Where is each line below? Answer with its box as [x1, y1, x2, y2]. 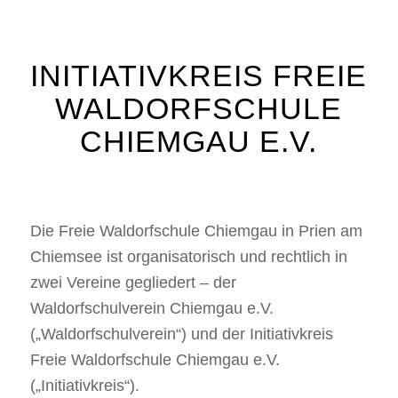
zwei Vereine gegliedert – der [29, 274, 236, 292]
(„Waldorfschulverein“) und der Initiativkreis [29, 325, 333, 344]
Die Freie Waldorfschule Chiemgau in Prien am [29, 222, 362, 241]
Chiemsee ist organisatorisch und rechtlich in [29, 248, 347, 267]
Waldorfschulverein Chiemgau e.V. [29, 299, 274, 318]
